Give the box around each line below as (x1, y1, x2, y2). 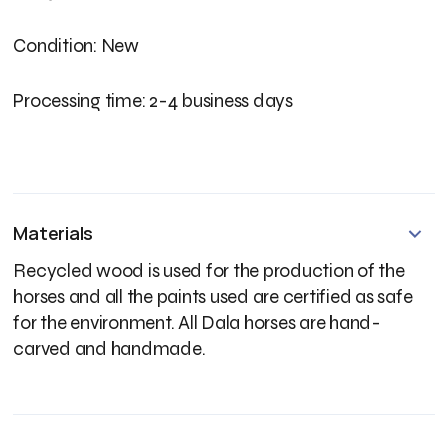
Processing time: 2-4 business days (13, 88, 293, 112)
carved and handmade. (13, 336, 206, 360)
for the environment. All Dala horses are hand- (13, 310, 381, 334)
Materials (13, 221, 94, 246)
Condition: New (13, 33, 139, 57)
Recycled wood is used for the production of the (13, 258, 405, 282)
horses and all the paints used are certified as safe (13, 284, 413, 308)
